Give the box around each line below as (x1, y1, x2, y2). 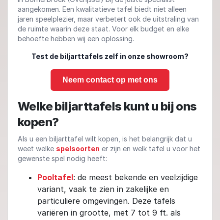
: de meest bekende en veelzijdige (73, 172, 198, 182)
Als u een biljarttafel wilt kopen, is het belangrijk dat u (18, 135, 192, 143)
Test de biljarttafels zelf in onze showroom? (31, 52, 189, 60)
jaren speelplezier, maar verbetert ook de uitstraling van (18, 15, 199, 23)
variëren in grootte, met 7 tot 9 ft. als (37, 208, 181, 218)
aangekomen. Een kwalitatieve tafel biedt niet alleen (18, 5, 187, 13)
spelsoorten (56, 144, 100, 153)
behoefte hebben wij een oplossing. (18, 34, 134, 43)
